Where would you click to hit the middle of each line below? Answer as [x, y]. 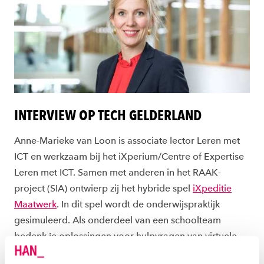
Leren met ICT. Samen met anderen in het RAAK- [118, 173]
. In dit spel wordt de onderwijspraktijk [138, 204]
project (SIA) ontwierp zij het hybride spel [103, 189]
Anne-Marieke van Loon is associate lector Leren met [127, 141]
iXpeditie [212, 189]
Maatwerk [35, 204]
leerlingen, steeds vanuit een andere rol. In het [113, 252]
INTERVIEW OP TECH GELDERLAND [108, 115]
